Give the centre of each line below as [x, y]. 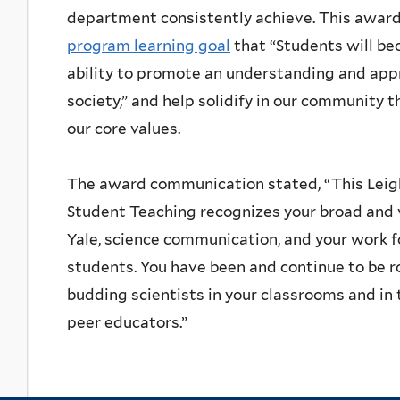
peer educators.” [127, 323]
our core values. [124, 129]
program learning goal [149, 46]
